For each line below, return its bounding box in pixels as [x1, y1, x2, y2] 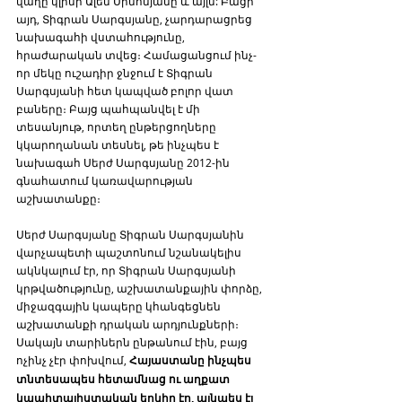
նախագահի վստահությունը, [16, 29, 188, 44]
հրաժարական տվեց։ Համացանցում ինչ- [16, 47, 257, 62]
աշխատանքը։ [16, 190, 100, 205]
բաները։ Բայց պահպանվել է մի [16, 100, 203, 116]
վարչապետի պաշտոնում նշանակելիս [16, 244, 244, 259]
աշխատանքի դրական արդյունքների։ [16, 316, 241, 331]
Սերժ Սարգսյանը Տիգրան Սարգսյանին [16, 226, 247, 241]
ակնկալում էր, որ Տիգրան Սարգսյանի [16, 262, 239, 277]
